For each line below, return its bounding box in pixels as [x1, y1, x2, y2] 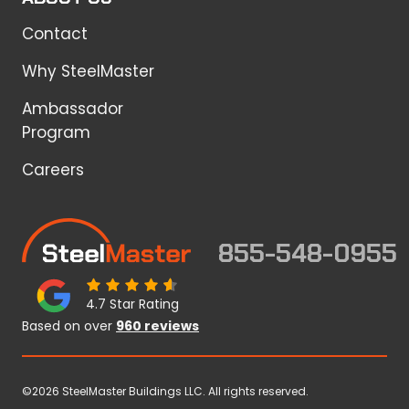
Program [22, 121, 90, 143]
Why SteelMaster [22, 59, 154, 82]
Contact [22, 22, 88, 45]
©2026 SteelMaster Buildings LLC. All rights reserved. [22, 383, 309, 399]
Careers [22, 158, 84, 181]
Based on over [22, 317, 116, 335]
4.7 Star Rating [86, 295, 179, 313]
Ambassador [22, 97, 123, 120]
